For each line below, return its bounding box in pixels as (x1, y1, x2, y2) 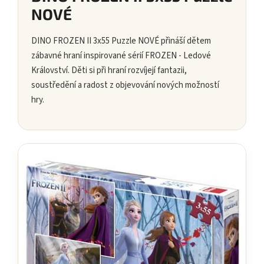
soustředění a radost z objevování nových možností (31, 79, 219, 92)
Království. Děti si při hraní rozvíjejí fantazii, (31, 64, 187, 77)
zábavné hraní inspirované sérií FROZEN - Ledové (31, 49, 211, 62)
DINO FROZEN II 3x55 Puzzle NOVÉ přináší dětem (31, 35, 211, 48)
